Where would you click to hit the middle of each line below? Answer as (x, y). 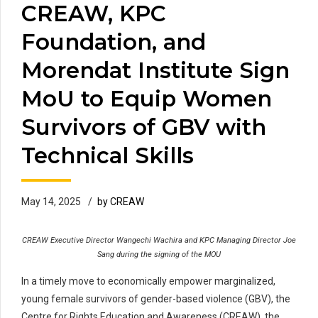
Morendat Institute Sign (155, 71)
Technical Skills (108, 156)
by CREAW (121, 202)
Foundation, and (114, 42)
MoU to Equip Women (147, 99)
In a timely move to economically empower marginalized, (148, 281)
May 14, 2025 (51, 202)
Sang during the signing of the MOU (159, 255)
